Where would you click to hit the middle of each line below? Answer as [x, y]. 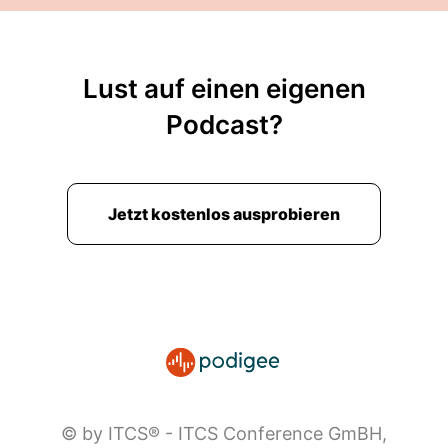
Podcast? [224, 124]
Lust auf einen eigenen [224, 88]
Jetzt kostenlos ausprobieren [224, 214]
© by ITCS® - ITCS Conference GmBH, [224, 433]
